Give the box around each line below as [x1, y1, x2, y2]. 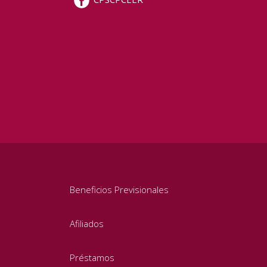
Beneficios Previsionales [70, 184, 169, 196]
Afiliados [70, 218, 104, 230]
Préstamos [70, 252, 114, 264]
